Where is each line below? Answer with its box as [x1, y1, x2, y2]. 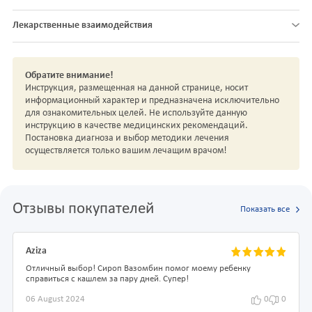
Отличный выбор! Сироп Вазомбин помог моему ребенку [26, 265, 251, 274]
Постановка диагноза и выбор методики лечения [25, 133, 229, 144]
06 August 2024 [26, 295, 85, 304]
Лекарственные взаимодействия [13, 20, 153, 31]
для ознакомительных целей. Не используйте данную [25, 108, 247, 119]
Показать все [240, 205, 290, 214]
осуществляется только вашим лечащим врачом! [25, 146, 227, 157]
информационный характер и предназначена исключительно [25, 95, 279, 107]
